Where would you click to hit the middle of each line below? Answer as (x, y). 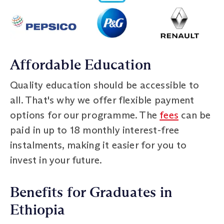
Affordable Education (80, 65)
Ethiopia (38, 210)
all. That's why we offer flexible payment (102, 100)
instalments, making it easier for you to (98, 145)
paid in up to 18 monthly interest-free (95, 130)
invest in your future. (56, 160)
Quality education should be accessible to (105, 85)
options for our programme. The (85, 115)
